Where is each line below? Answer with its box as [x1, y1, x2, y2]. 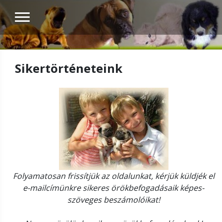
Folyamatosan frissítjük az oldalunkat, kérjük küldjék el [12, 170, 215, 181]
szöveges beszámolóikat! [67, 194, 160, 205]
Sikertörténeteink [15, 60, 122, 76]
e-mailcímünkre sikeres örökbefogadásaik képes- [23, 182, 204, 193]
